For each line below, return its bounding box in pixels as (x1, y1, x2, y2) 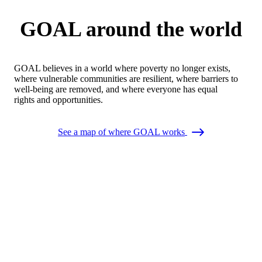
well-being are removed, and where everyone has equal (14, 84, 218, 95)
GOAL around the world (20, 18, 242, 42)
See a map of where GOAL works (58, 127, 185, 137)
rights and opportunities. (14, 95, 103, 105)
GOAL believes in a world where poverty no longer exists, (14, 63, 230, 74)
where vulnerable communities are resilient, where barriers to (14, 74, 238, 84)
